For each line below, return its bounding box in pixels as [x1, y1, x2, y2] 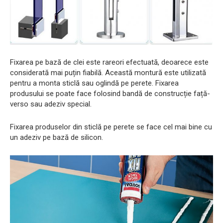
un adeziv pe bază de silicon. [10, 133, 103, 142]
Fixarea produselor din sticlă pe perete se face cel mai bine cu [10, 122, 212, 132]
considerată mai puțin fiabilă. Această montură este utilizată [10, 68, 206, 78]
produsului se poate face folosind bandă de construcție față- [10, 89, 210, 99]
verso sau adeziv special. [10, 100, 92, 109]
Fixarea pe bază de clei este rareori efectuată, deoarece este [10, 58, 209, 67]
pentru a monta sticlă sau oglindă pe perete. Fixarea [10, 79, 179, 88]
